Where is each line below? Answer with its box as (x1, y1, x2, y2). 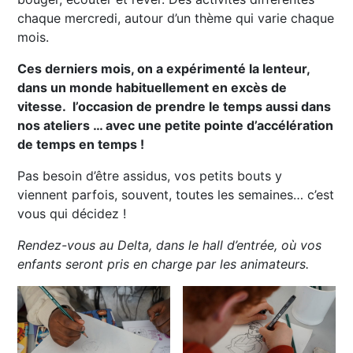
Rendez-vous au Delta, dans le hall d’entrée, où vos (17, 236, 322, 253)
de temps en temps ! (17, 136, 145, 152)
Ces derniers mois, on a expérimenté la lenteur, (17, 60, 310, 76)
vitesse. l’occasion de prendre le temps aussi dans (17, 98, 332, 114)
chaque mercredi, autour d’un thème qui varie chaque (17, 9, 335, 26)
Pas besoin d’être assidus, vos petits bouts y (17, 167, 283, 184)
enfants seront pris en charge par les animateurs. (17, 255, 310, 272)
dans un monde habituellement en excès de (17, 79, 288, 95)
